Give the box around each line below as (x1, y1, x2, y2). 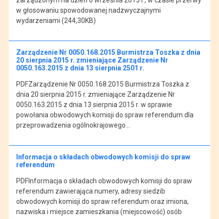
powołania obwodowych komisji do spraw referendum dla (16, 110, 194, 119)
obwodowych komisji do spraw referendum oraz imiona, (16, 197, 189, 205)
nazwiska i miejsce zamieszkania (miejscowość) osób (16, 207, 182, 216)
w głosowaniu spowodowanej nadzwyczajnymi (16, 6, 161, 14)
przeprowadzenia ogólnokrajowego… (16, 121, 130, 129)
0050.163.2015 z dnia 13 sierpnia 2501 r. (16, 64, 144, 72)
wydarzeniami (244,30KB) (16, 16, 96, 24)
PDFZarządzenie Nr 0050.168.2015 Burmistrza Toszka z (16, 80, 189, 88)
